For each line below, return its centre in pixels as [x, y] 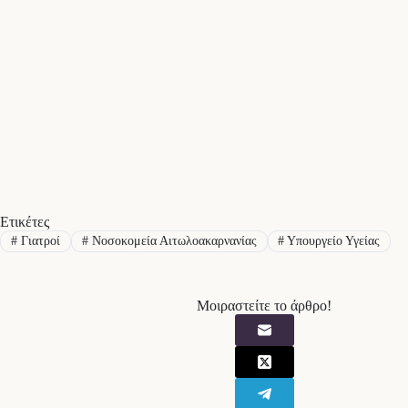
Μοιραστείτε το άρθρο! [264, 306]
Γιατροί [38, 240]
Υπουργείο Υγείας [332, 240]
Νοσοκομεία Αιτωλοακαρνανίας [172, 240]
